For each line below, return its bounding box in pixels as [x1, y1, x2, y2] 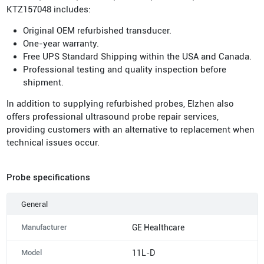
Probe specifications [6, 171, 90, 183]
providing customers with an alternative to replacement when [6, 124, 255, 135]
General [21, 199, 48, 209]
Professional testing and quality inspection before [22, 64, 226, 75]
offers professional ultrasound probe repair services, [6, 111, 219, 122]
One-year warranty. [22, 38, 99, 49]
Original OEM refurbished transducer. [22, 25, 171, 36]
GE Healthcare [132, 222, 184, 232]
